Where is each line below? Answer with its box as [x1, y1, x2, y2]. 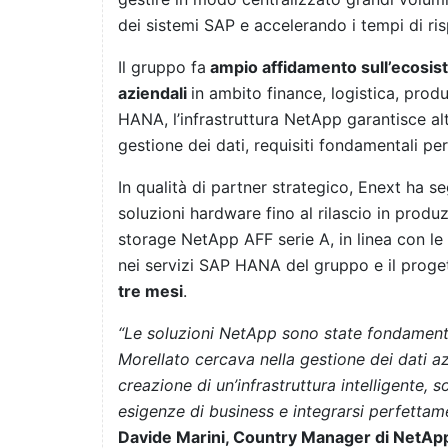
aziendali [118, 83, 191, 104]
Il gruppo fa [118, 57, 206, 78]
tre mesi [118, 281, 183, 302]
